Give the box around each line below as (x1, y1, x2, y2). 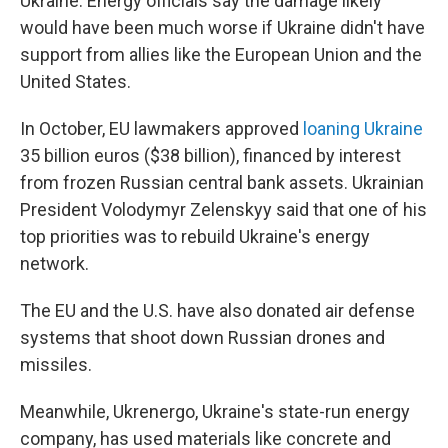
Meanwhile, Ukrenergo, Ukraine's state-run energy (20, 401, 410, 422)
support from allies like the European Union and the (20, 44, 422, 65)
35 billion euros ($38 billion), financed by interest (20, 145, 401, 166)
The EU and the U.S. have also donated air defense (20, 300, 415, 321)
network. (20, 253, 89, 274)
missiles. (20, 354, 92, 375)
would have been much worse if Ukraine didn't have (20, 17, 425, 38)
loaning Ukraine (303, 118, 423, 139)
